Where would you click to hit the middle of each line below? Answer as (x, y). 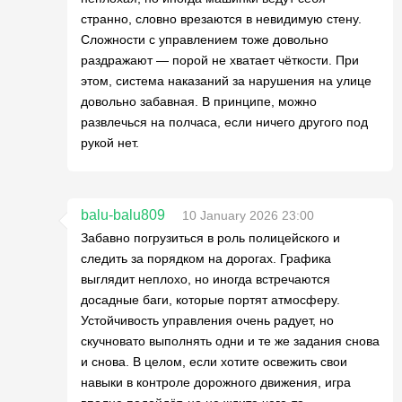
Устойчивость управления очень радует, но (207, 320)
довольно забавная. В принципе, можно (199, 101)
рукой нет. (110, 143)
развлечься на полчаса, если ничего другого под (224, 122)
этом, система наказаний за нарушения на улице (226, 81)
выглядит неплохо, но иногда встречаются (205, 279)
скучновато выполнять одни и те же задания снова (230, 341)
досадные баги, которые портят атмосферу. (210, 300)
